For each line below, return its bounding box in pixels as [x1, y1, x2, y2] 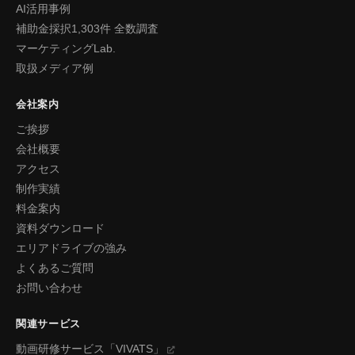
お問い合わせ [16, 281, 82, 294]
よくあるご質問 [16, 261, 94, 274]
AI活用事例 [16, 2, 71, 15]
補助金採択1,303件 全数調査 [16, 22, 158, 35]
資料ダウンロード [16, 222, 105, 235]
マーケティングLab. [16, 42, 116, 55]
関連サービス [16, 317, 81, 330]
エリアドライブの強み [16, 242, 127, 254]
